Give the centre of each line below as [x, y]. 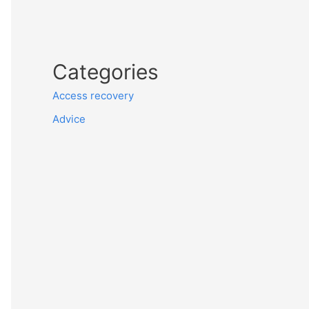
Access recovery [93, 96]
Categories [106, 72]
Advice [69, 119]
